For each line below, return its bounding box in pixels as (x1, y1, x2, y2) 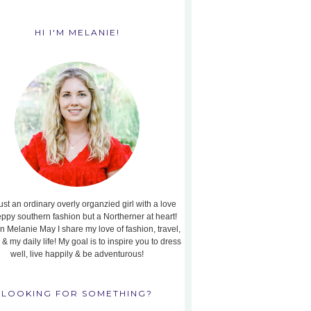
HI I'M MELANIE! (34, 27, 120, 37)
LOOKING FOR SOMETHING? (1, 288, 153, 299)
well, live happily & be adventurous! (10, 249, 144, 259)
